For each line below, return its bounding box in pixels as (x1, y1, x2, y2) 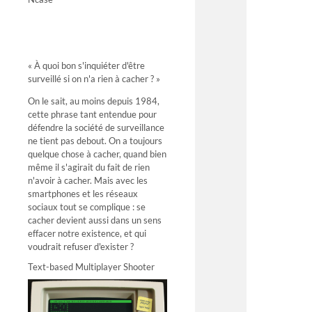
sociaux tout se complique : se (28, 201, 146, 212)
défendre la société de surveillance (28, 121, 164, 133)
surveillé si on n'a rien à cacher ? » (28, 73, 160, 85)
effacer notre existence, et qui (28, 227, 146, 239)
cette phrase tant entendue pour (28, 108, 157, 120)
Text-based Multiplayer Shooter (28, 260, 155, 272)
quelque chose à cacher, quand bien (28, 148, 166, 159)
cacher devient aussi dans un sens (28, 214, 162, 226)
